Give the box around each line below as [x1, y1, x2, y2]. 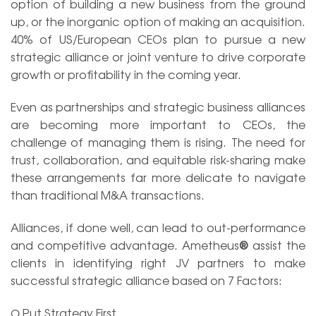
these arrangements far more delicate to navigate [11, 169, 305, 186]
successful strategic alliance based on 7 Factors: [11, 271, 282, 288]
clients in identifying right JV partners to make [11, 253, 305, 271]
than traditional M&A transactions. [11, 186, 205, 204]
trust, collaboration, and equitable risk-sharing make [11, 151, 305, 169]
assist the [248, 236, 305, 253]
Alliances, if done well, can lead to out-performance [11, 218, 305, 236]
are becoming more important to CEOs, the [11, 116, 305, 133]
